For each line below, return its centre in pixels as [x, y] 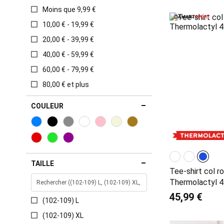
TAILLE [42, 163]
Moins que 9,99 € [69, 9]
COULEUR [47, 106]
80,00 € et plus [66, 84]
